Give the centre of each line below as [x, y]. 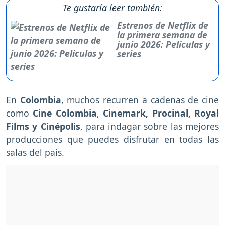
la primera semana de [162, 35]
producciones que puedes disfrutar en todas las [113, 139]
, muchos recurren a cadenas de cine [140, 100]
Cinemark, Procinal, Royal [159, 113]
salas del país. [35, 152]
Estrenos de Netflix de [162, 25]
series [129, 54]
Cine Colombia [65, 113]
